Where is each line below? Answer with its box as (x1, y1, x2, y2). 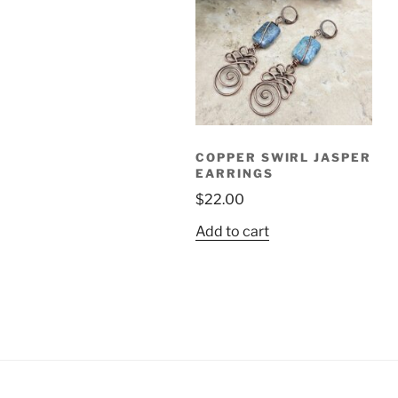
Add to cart (195, 223, 269, 241)
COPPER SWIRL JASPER (195, 149, 372, 164)
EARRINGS (195, 165, 274, 180)
